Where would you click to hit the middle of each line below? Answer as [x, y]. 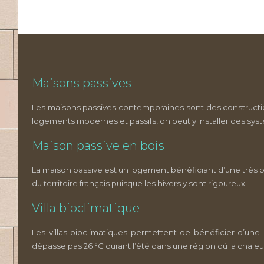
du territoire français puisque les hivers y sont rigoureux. [139, 183]
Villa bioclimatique [86, 208]
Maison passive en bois [98, 146]
